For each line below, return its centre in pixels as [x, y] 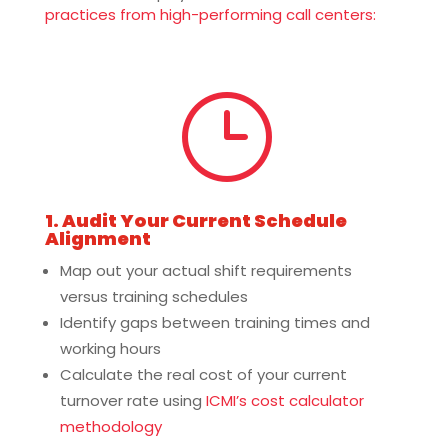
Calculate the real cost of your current [203, 374]
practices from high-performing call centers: [210, 14]
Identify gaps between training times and [214, 322]
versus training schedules [153, 296]
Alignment [97, 238]
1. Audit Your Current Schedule [195, 220]
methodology [110, 426]
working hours [110, 348]
